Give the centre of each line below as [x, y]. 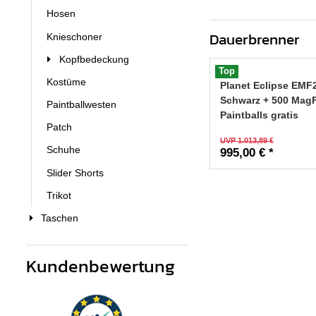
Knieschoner [74, 36]
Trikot [59, 195]
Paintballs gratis [259, 115]
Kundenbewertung [101, 266]
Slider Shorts [75, 172]
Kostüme [66, 81]
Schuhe [63, 150]
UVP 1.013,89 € [247, 141]
